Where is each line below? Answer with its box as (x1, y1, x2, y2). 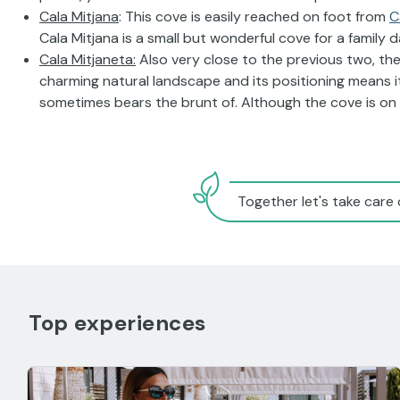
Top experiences (29, 308, 206, 337)
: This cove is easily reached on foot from (119, 6, 389, 26)
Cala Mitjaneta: (39, 49, 136, 69)
